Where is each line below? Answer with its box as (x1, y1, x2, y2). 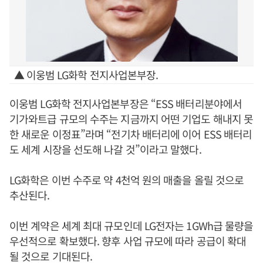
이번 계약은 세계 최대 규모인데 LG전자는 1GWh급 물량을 (9, 218, 254, 233)
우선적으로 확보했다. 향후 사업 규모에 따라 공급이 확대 (9, 233, 247, 248)
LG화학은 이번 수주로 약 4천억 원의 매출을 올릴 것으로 (9, 172, 244, 187)
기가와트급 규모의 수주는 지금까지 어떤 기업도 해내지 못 (9, 111, 254, 126)
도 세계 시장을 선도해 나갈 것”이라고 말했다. (9, 141, 201, 157)
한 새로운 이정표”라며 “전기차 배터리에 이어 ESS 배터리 (9, 126, 252, 141)
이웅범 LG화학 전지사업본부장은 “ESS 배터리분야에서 (9, 96, 242, 111)
